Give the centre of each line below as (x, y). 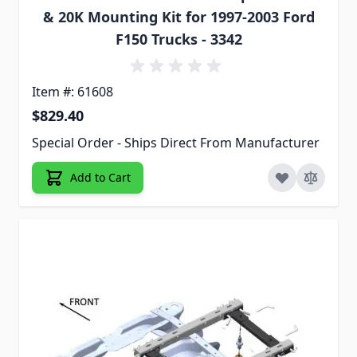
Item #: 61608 (73, 91)
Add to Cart (100, 177)
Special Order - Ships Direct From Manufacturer (176, 142)
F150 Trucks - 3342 (178, 39)
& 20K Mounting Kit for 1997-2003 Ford (178, 16)
